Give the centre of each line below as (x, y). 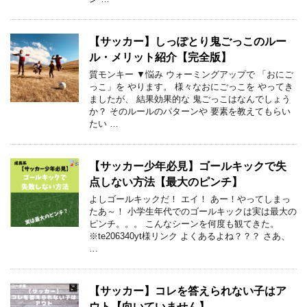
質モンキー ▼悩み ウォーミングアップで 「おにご (191, 74)
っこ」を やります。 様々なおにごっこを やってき (191, 87)
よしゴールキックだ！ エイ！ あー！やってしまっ (190, 199)
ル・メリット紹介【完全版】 (160, 57)
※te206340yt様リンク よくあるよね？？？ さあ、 (189, 236)
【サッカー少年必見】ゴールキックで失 (188, 166)
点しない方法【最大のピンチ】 (166, 182)
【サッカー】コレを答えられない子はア (188, 291)
